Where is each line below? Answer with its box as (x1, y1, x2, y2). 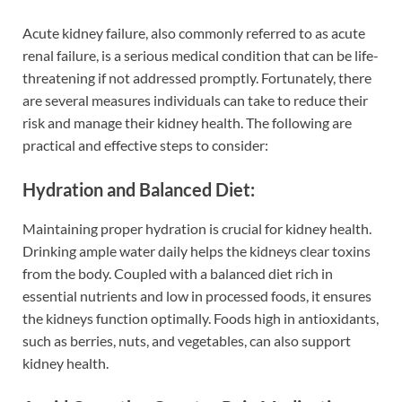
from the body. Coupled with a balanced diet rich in (22, 265, 333, 283)
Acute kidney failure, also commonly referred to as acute (22, 24, 365, 42)
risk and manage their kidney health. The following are (22, 114, 352, 132)
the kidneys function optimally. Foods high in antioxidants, (22, 310, 379, 328)
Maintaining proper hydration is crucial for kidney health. (22, 220, 371, 238)
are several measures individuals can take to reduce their (22, 92, 368, 109)
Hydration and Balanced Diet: (22, 179, 255, 201)
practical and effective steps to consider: (22, 136, 268, 154)
